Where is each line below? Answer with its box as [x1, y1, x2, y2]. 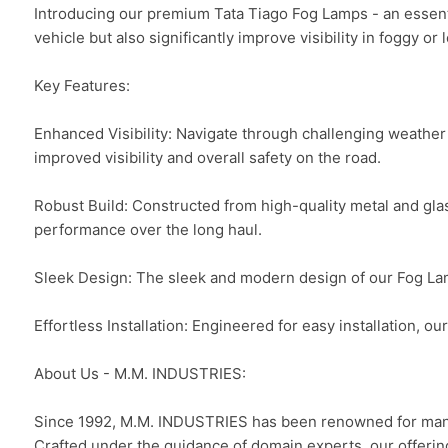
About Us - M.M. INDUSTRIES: [33, 364, 246, 383]
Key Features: [33, 76, 130, 95]
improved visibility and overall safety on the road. [33, 148, 381, 167]
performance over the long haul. [33, 220, 262, 239]
